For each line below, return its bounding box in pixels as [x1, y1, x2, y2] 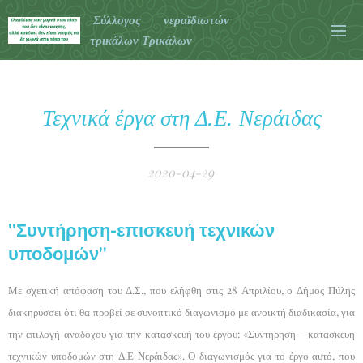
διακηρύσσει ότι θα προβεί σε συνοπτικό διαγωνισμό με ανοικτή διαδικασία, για [8, 305, 355, 318]
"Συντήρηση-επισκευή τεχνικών [8, 220, 275, 241]
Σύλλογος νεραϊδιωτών [93, 12, 229, 28]
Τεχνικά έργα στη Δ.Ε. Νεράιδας [41, 102, 322, 131]
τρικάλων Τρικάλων [90, 32, 195, 48]
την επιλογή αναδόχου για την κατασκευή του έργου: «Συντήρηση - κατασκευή [8, 327, 355, 340]
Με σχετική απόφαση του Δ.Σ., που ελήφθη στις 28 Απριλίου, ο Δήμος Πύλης [8, 283, 355, 297]
